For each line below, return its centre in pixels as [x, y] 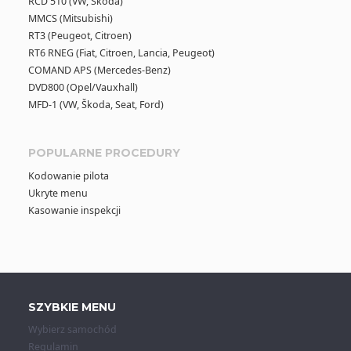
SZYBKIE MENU [72, 307]
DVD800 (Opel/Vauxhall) [83, 87]
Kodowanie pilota [68, 175]
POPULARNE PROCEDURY [104, 153]
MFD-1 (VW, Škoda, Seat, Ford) [96, 104]
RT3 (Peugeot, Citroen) [80, 35]
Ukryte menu [58, 193]
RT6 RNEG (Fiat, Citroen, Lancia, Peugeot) [121, 52]
